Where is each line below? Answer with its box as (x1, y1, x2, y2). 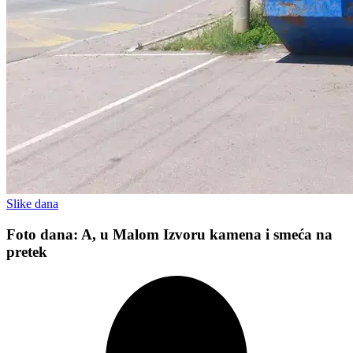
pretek (6, 243, 47, 260)
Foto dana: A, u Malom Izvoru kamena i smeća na (6, 225, 333, 243)
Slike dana (6, 197, 58, 211)
